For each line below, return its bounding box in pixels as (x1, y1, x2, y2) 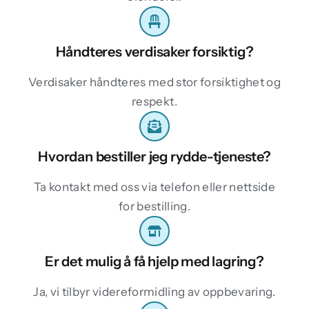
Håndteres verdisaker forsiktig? (55, 43, 254, 60)
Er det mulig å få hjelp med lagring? (45, 252, 264, 270)
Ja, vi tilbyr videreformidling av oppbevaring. (33, 284, 276, 299)
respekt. (132, 94, 177, 108)
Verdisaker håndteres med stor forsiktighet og (28, 74, 281, 89)
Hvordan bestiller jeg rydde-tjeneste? (38, 148, 271, 165)
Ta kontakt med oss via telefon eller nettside (33, 179, 276, 194)
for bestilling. (118, 199, 191, 213)
